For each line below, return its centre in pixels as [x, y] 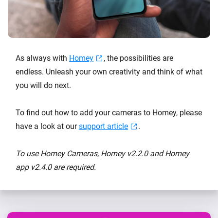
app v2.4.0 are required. [56, 167]
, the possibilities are [138, 58]
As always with [42, 58]
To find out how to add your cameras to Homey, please [109, 112]
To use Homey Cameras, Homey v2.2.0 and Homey [102, 153]
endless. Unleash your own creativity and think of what [109, 72]
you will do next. [43, 85]
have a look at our [47, 126]
